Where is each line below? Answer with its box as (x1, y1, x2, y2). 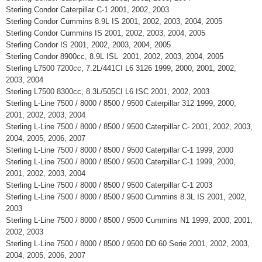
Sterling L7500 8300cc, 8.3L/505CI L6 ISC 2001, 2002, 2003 (6, 87, 214, 96)
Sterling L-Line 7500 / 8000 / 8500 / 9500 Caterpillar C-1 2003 (6, 181, 217, 189)
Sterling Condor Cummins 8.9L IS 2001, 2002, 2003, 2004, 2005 (6, 17, 227, 26)
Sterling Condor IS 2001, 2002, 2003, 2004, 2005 (6, 40, 175, 49)
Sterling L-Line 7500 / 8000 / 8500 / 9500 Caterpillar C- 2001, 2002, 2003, (6, 122, 253, 131)
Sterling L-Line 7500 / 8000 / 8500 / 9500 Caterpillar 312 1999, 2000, (6, 99, 236, 108)
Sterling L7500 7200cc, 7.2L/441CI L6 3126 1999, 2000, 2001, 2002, (6, 64, 236, 73)
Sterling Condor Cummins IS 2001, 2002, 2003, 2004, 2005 (6, 29, 210, 37)
